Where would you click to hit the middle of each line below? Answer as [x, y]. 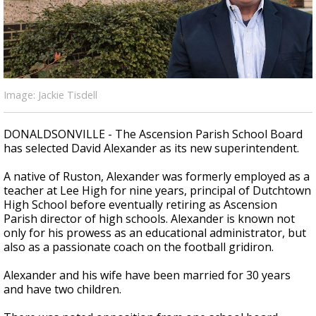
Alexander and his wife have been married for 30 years [147, 275]
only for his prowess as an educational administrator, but [155, 233]
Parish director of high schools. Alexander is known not [149, 219]
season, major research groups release [147, 28]
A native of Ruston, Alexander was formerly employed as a [157, 176]
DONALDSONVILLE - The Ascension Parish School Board [153, 134]
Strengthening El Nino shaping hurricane [151, 16]
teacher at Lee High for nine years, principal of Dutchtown [157, 190]
